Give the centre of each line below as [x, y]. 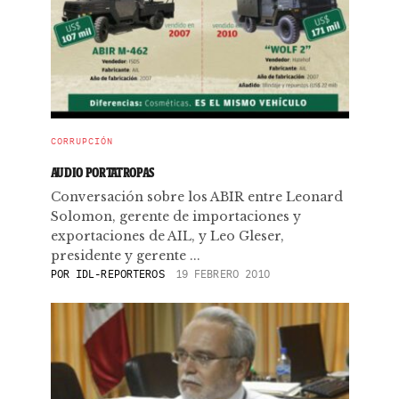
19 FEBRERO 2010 [223, 274]
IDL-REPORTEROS [120, 274]
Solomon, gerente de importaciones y [175, 216]
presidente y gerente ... [125, 256]
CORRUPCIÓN [81, 141]
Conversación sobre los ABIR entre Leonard [196, 197]
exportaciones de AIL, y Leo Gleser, [167, 236]
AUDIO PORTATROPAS [102, 172]
